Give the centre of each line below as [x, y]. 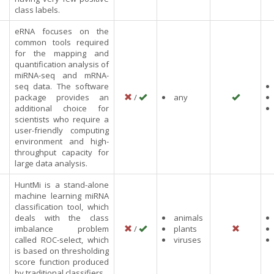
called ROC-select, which [62, 240]
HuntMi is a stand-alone [62, 185]
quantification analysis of [62, 64]
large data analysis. [51, 163]
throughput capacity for [62, 152]
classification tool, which [62, 207]
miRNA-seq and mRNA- [62, 75]
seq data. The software [62, 86]
